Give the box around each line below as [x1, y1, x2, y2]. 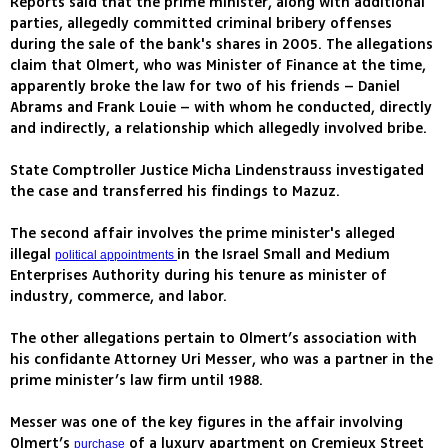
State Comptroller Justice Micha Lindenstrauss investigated [10, 160, 424, 182]
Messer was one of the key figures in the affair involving [10, 412, 403, 434]
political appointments [55, 248, 177, 263]
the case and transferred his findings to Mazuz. [10, 181, 340, 203]
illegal [10, 244, 55, 266]
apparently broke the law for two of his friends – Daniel [10, 76, 400, 98]
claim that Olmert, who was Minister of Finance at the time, [10, 55, 426, 77]
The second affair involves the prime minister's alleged [10, 223, 395, 245]
